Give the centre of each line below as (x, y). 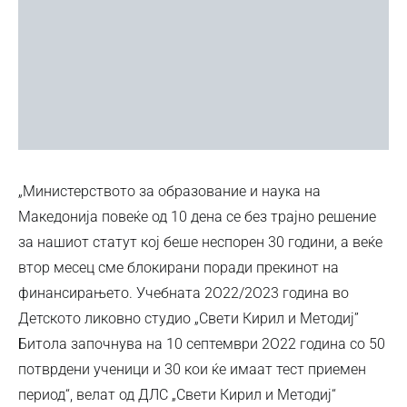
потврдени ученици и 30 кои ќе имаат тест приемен (192, 369)
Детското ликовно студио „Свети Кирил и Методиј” (189, 318)
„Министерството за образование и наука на (169, 191)
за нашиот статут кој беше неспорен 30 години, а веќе (200, 242)
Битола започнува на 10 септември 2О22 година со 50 (202, 343)
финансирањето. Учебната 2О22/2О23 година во (184, 293)
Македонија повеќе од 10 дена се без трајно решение (197, 216)
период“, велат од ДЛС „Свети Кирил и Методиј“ (177, 394)
